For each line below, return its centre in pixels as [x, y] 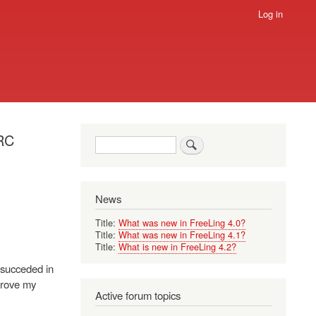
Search [110, 140]
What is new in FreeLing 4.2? [177, 246]
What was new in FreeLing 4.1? [182, 234]
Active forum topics [138, 295]
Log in [270, 14]
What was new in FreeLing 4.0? [182, 222]
